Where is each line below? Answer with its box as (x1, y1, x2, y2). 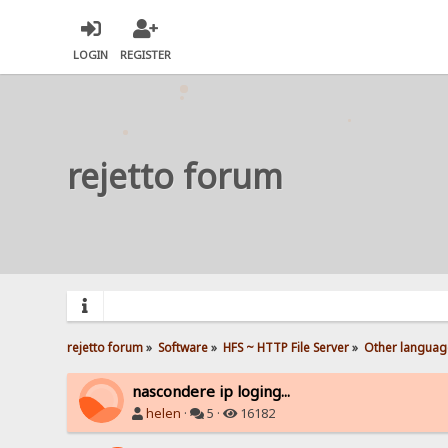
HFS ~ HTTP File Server (223, 338, 350, 355)
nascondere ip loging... (132, 380, 291, 401)
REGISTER (120, 47, 172, 63)
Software (158, 338, 209, 355)
